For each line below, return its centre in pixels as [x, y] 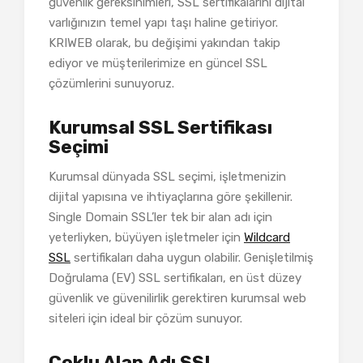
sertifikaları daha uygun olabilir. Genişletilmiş [192, 257]
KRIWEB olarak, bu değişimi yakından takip [164, 43]
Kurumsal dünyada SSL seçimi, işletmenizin [167, 176]
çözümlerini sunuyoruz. [111, 83]
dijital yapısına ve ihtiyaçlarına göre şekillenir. [171, 196]
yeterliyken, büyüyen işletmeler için [146, 237]
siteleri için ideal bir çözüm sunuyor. [145, 318]
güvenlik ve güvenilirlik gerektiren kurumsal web [177, 298]
